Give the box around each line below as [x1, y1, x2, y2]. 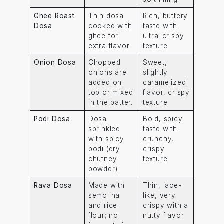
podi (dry [88, 144, 120, 153]
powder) [88, 164, 118, 173]
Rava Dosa [33, 181, 72, 189]
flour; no [88, 211, 118, 219]
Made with [88, 181, 125, 189]
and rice [88, 201, 118, 209]
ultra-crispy [142, 31, 184, 40]
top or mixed [88, 88, 133, 96]
